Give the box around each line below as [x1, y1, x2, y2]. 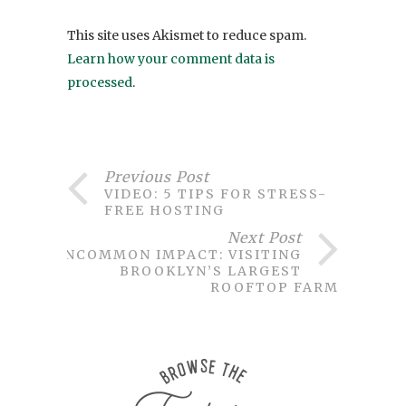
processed [67, 74, 132, 92]
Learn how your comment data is [67, 51, 275, 68]
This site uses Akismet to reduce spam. [67, 27, 306, 44]
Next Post [227, 228, 302, 247]
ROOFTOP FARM [210, 279, 339, 296]
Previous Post [104, 168, 209, 187]
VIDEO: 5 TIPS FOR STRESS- [104, 186, 327, 203]
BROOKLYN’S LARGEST [120, 263, 302, 280]
